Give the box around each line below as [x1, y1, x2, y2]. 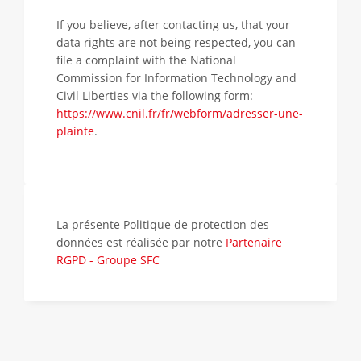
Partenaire [226, 234, 282, 250]
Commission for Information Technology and [56, 70, 297, 85]
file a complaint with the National [56, 52, 236, 68]
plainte [56, 123, 94, 139]
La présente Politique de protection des [56, 217, 269, 232]
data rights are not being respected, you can [56, 35, 296, 50]
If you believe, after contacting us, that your [56, 17, 290, 32]
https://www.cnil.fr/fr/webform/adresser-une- [56, 106, 303, 121]
